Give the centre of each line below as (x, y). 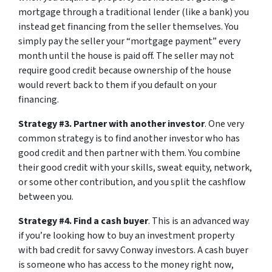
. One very (224, 124)
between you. (46, 197)
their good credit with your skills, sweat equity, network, (135, 168)
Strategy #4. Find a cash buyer (83, 221)
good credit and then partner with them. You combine (129, 153)
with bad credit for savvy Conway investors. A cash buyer (133, 250)
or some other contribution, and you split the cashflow (132, 182)
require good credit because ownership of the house (125, 70)
